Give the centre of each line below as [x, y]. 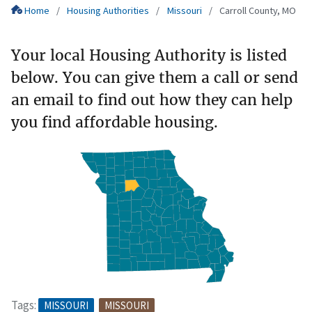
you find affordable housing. [115, 122]
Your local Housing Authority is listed [149, 55]
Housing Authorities [108, 11]
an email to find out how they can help [152, 100]
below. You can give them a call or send [155, 77]
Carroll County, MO [257, 11]
